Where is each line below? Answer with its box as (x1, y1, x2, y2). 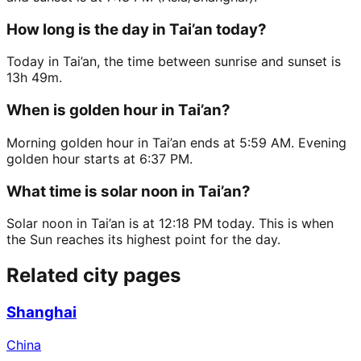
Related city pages (6, 263, 180, 288)
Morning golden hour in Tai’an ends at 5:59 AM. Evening (6, 134, 346, 151)
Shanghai (6, 303, 77, 322)
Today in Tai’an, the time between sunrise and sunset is (6, 53, 341, 70)
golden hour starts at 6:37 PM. (6, 150, 193, 167)
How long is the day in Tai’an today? (6, 19, 267, 39)
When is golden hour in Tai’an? (6, 101, 230, 120)
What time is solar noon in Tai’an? (6, 181, 251, 201)
